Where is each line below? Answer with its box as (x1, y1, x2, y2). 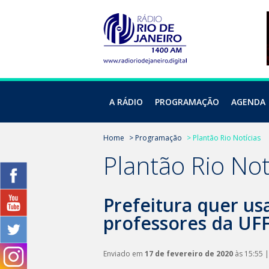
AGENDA (231, 96, 265, 107)
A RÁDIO (109, 96, 143, 107)
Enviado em (103, 249, 145, 259)
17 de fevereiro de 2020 (145, 249, 233, 259)
